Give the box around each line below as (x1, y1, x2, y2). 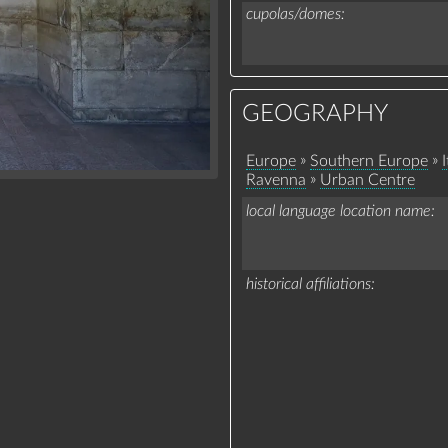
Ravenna (245, 172, 306, 189)
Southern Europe (309, 153, 428, 170)
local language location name (245, 203, 431, 220)
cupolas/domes (245, 5, 341, 22)
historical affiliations (245, 276, 371, 293)
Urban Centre (319, 172, 415, 189)
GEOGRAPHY (242, 102, 389, 127)
